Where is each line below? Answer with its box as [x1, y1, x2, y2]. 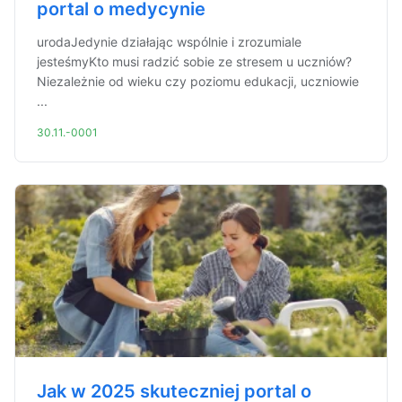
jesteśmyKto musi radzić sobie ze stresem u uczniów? [37, 54, 352, 69]
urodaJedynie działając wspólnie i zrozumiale [37, 34, 301, 49]
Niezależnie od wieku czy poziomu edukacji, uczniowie [37, 74, 359, 89]
